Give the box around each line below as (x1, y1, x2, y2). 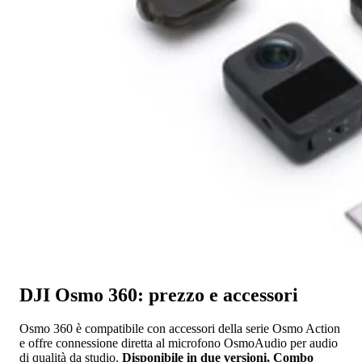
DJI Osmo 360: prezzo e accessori (19, 284, 298, 305)
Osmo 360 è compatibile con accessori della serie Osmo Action (19, 322, 340, 336)
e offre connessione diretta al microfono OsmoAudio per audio (19, 336, 338, 351)
